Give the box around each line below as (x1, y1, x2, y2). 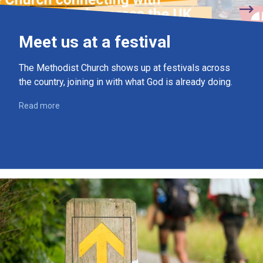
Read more (19, 100, 60, 110)
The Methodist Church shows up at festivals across (19, 62, 230, 73)
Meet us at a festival (19, 32, 171, 52)
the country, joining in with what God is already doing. (19, 76, 232, 87)
